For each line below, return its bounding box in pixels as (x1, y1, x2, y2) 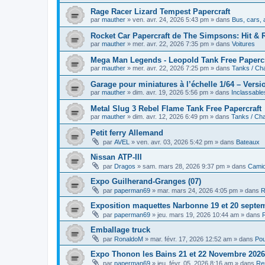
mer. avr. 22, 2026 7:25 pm (132, 64, 209, 72)
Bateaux (236, 138, 260, 146)
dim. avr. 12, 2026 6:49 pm (132, 112, 208, 120)
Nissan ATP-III (91, 152, 142, 161)
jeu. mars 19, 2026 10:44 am (157, 211, 239, 218)
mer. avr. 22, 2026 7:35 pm (132, 40, 209, 47)
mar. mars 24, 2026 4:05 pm (157, 186, 238, 194)
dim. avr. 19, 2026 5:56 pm (132, 88, 208, 96)
